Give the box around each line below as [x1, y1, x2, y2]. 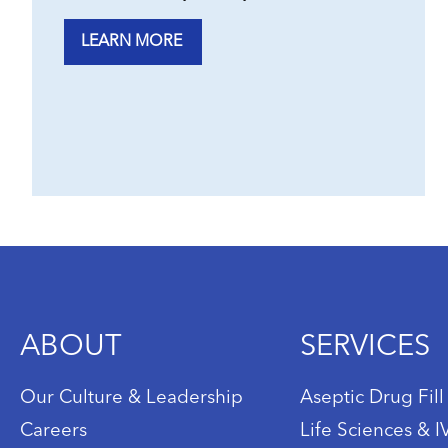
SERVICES [300, 333, 430, 363]
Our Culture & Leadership [20, 389, 243, 409]
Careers [20, 422, 87, 442]
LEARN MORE [81, 34, 182, 51]
